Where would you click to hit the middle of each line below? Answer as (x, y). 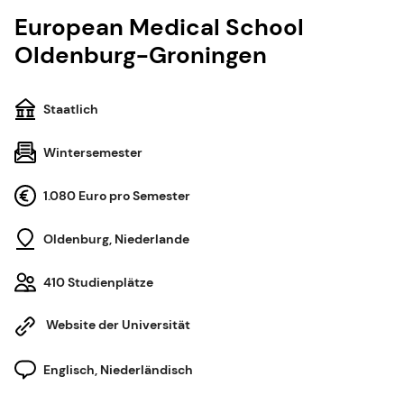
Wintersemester (93, 153)
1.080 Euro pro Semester (117, 196)
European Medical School (159, 28)
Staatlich (71, 110)
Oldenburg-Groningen (141, 55)
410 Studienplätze (98, 283)
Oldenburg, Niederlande (116, 239)
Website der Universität (117, 325)
